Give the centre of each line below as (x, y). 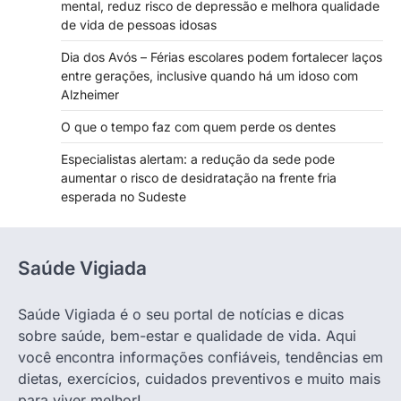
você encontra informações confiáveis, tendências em (200, 357)
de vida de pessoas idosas (139, 24)
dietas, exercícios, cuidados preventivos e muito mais (199, 378)
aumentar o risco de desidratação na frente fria (199, 177)
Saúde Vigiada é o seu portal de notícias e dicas (181, 314)
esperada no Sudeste (124, 196)
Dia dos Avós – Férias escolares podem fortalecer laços (222, 56)
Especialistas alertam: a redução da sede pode (198, 158)
